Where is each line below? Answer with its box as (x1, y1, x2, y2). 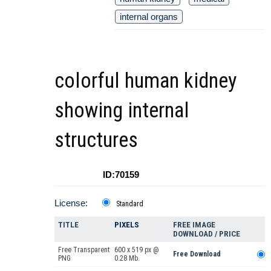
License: (54, 197, 88, 208)
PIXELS (114, 220, 139, 229)
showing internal (54, 97, 189, 123)
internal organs (120, 11, 178, 22)
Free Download (173, 249, 221, 258)
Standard (116, 199, 143, 208)
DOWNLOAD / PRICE (173, 229, 240, 238)
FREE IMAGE (173, 220, 215, 229)
